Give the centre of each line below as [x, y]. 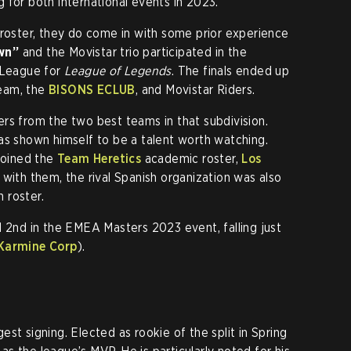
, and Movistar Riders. [195, 90]
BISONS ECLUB [92, 90]
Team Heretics [100, 159]
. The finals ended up [230, 71]
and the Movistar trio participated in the [133, 52]
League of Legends [118, 71]
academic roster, [192, 159]
